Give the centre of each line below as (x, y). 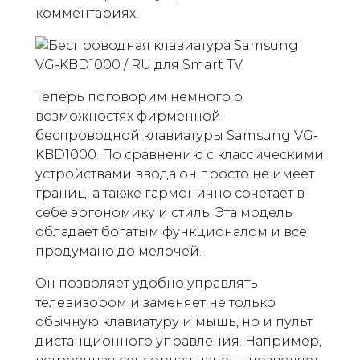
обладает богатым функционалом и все (171, 232)
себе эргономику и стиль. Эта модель (164, 213)
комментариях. (87, 13)
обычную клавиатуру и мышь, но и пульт (174, 322)
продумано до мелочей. (119, 251)
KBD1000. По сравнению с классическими (180, 155)
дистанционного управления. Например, (178, 341)
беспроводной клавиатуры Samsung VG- (177, 135)
